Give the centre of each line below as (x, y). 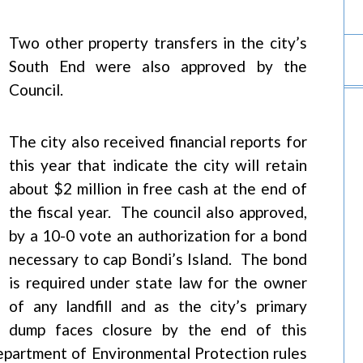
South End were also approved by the (158, 66)
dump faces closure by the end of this (158, 329)
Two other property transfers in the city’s (158, 43)
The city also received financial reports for (158, 141)
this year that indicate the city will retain (158, 165)
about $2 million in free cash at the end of (158, 188)
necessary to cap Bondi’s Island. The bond (158, 259)
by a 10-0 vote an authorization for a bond (158, 235)
